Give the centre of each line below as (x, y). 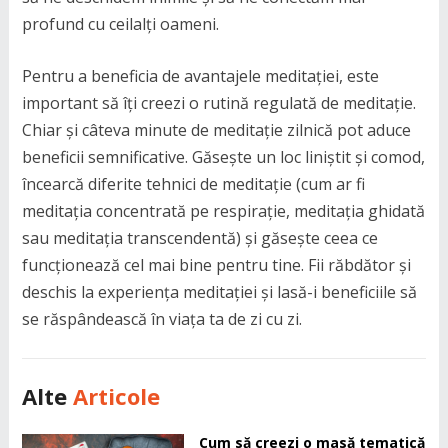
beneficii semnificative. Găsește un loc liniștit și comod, (223, 156)
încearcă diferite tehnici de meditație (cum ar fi (193, 183)
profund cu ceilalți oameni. (120, 23)
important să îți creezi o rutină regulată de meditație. (218, 102)
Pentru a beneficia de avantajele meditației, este (200, 75)
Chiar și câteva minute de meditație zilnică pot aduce (216, 129)
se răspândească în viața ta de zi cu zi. (161, 318)
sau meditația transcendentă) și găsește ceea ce (199, 237)
